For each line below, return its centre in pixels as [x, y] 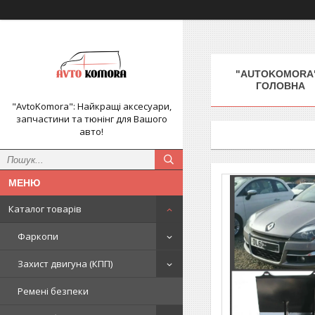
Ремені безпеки [53, 291]
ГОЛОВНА [280, 85]
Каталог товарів [45, 209]
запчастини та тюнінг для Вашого [91, 119]
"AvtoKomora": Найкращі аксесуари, [91, 106]
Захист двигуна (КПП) [65, 264]
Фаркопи [38, 236]
